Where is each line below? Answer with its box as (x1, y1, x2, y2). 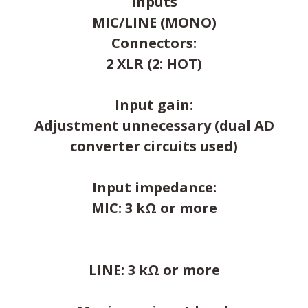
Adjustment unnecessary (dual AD (34, 115, 274, 135)
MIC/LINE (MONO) (91, 12, 217, 32)
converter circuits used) (70, 136, 238, 155)
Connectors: (111, 33, 197, 52)
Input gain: (115, 95, 193, 114)
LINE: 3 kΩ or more (88, 260, 220, 279)
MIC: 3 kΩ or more (91, 198, 217, 217)
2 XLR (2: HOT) (106, 54, 202, 73)
